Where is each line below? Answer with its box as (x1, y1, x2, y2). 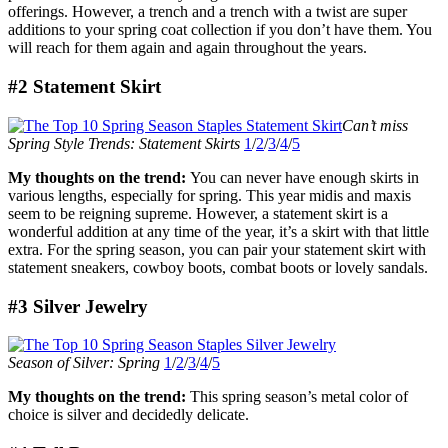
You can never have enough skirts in (190, 168, 419, 186)
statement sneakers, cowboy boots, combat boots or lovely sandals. (8, 258, 428, 276)
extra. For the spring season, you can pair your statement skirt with (8, 240, 426, 258)
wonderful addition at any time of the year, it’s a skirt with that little (8, 222, 429, 240)
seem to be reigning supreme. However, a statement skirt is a (8, 204, 388, 222)
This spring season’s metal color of (190, 388, 408, 406)
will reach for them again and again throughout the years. (8, 39, 367, 57)
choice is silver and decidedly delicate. (8, 406, 249, 424)
